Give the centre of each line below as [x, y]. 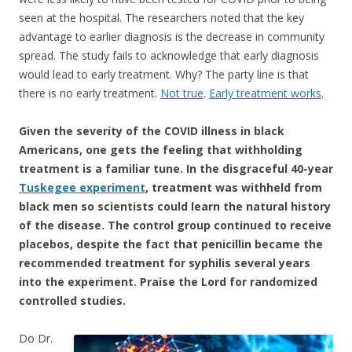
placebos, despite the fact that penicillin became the [171, 244]
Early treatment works [265, 93]
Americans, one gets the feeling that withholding [161, 149]
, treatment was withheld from [234, 187]
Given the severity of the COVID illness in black [152, 130]
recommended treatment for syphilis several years [165, 262]
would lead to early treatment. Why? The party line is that [164, 74]
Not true [182, 93]
